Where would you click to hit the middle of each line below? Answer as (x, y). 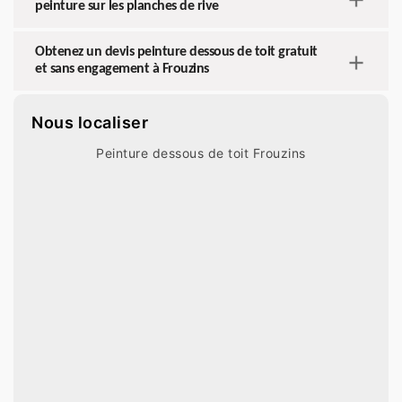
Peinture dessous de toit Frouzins (201, 153)
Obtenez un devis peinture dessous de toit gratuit (176, 52)
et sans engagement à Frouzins (122, 70)
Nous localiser (90, 123)
